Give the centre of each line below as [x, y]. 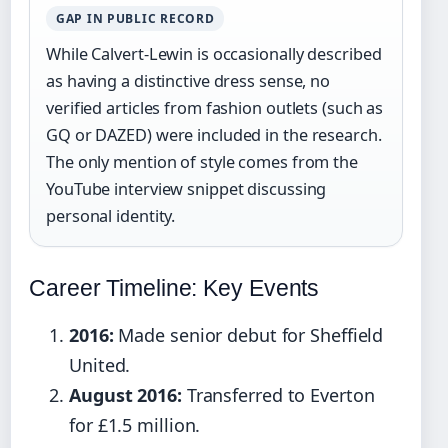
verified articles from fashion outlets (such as [215, 107]
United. [100, 364]
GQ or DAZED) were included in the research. [214, 134]
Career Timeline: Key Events [174, 287]
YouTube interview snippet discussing [186, 188]
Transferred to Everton [278, 394]
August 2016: [125, 394]
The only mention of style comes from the [202, 161]
